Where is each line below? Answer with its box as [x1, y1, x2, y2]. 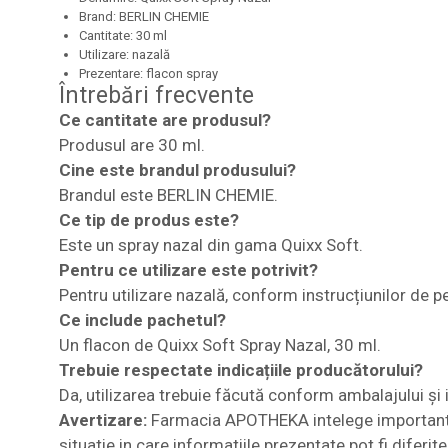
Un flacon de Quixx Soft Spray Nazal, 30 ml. [58, 334, 381, 355]
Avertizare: [58, 409, 151, 430]
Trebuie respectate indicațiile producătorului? [58, 359, 423, 380]
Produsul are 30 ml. [58, 134, 205, 155]
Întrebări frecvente [58, 81, 254, 109]
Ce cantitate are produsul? [58, 109, 271, 130]
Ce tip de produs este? [58, 209, 239, 230]
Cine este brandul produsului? [58, 159, 296, 180]
